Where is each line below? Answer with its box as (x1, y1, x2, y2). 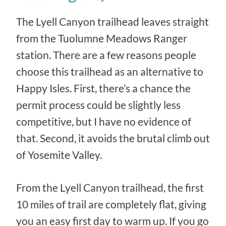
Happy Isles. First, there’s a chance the (16, 81, 191, 94)
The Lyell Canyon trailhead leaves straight (16, 15, 209, 28)
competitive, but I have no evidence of (16, 115, 191, 128)
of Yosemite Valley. (16, 148, 102, 161)
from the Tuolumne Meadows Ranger (16, 31, 187, 44)
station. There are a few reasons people (16, 48, 196, 61)
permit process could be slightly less (16, 98, 181, 111)
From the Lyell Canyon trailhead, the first (16, 181, 204, 194)
